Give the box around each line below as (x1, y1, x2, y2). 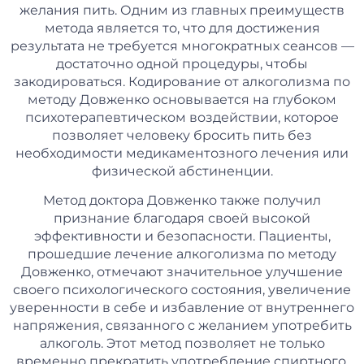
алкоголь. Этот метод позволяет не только (39, 336, 325, 352)
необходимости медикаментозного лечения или (15, 145, 349, 162)
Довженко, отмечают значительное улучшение (21, 264, 343, 280)
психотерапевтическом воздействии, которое (25, 110, 339, 126)
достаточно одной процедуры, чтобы (56, 56, 308, 72)
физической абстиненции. (91, 163, 273, 180)
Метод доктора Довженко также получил (43, 193, 321, 209)
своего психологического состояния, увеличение (13, 282, 351, 298)
